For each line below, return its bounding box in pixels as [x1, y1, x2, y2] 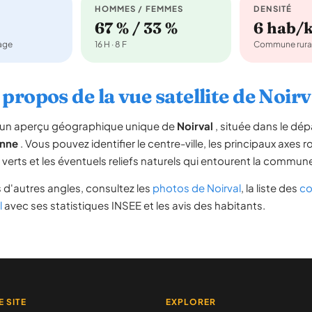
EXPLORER [165, 297, 216, 307]
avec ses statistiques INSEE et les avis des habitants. [2, 198, 265, 212]
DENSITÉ [253, 3, 292, 14]
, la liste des [241, 181, 299, 194]
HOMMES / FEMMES [95, 3, 184, 14]
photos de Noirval [153, 181, 241, 194]
